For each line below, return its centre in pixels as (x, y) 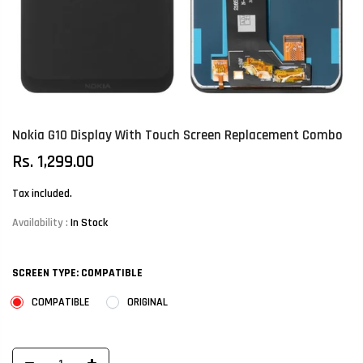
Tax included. (42, 194)
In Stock (89, 223)
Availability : (41, 223)
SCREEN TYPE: (47, 273)
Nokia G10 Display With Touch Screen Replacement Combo (177, 136)
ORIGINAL (147, 303)
